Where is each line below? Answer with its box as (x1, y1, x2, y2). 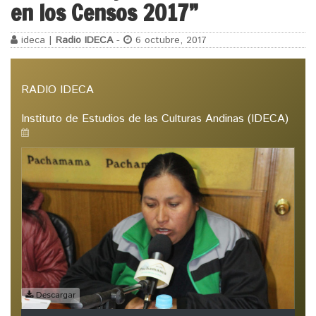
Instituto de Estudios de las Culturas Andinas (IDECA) (21, 110, 288, 127)
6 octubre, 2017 (132, 33, 207, 48)
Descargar (33, 289, 75, 302)
